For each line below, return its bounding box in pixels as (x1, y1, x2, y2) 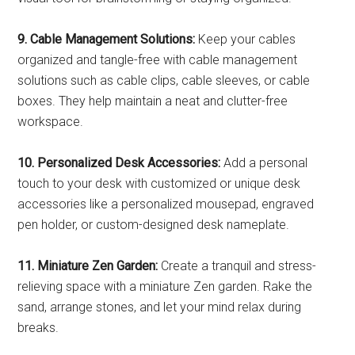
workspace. (17, 114, 84, 129)
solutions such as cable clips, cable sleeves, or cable (17, 73, 311, 88)
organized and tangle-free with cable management (17, 52, 298, 67)
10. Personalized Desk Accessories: (17, 155, 221, 170)
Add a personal (220, 155, 308, 170)
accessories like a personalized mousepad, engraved (17, 197, 315, 212)
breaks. (17, 320, 59, 335)
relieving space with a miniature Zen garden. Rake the (17, 279, 313, 294)
